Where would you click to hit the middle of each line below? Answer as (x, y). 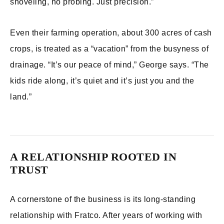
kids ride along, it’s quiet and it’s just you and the (102, 81)
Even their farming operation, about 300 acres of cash (111, 33)
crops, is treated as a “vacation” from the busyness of (109, 49)
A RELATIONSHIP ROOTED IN (93, 157)
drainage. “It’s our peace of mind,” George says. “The (109, 65)
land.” (21, 97)
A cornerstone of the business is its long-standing (103, 199)
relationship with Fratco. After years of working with (106, 215)
